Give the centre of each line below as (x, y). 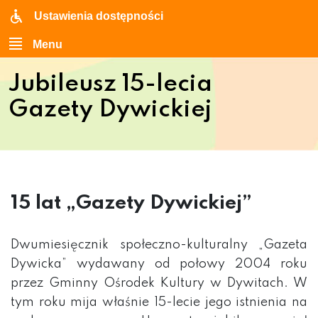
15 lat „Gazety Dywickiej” (131, 203)
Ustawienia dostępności (99, 16)
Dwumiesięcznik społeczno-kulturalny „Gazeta (159, 245)
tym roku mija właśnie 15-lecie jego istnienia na (159, 302)
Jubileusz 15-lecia (110, 84)
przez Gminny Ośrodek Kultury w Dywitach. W (159, 283)
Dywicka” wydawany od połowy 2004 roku (159, 264)
